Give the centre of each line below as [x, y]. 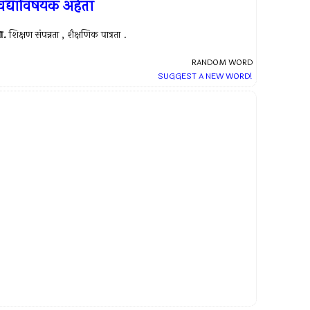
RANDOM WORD [222, 62]
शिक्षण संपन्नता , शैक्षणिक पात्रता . [68, 35]
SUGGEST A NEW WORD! [205, 76]
